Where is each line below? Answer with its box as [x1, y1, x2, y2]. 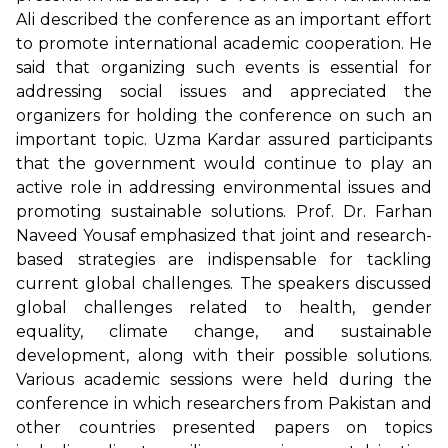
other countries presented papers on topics [16, 417, 432, 437]
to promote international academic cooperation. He [16, 33, 432, 53]
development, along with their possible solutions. [16, 345, 432, 365]
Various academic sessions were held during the [16, 369, 432, 389]
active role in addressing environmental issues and [16, 177, 432, 197]
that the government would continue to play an [16, 153, 432, 173]
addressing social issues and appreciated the [16, 81, 432, 101]
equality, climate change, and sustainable [16, 321, 432, 341]
